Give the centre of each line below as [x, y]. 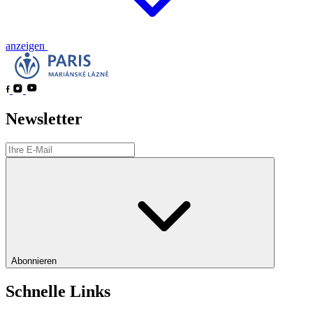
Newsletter [44, 119]
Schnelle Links [58, 292]
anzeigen [27, 45]
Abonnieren [35, 261]
